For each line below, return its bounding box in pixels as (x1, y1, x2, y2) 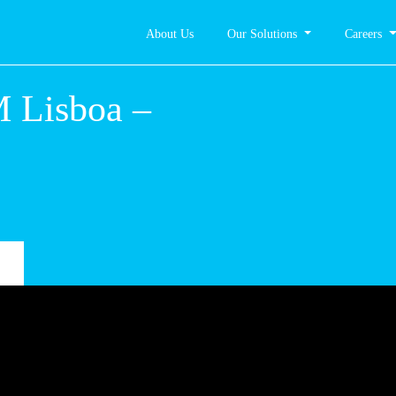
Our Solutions (180, 26, 273, 42)
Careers (321, 26, 371, 42)
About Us (90, 26, 148, 42)
